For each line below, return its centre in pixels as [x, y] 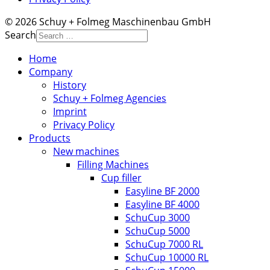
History [70, 85]
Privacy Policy [84, 124]
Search [20, 35]
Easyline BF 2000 [162, 191]
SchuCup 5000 [158, 231]
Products [50, 138]
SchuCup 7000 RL [164, 244]
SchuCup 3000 [158, 217]
